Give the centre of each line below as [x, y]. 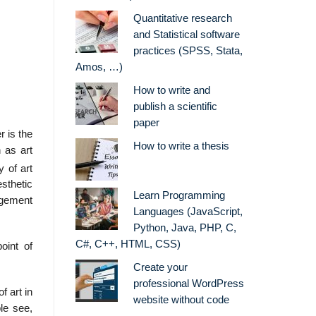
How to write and [171, 91]
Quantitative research [182, 19]
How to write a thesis [181, 146]
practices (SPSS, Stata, [188, 51]
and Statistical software [186, 35]
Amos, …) [99, 67]
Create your [160, 268]
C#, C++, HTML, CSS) [128, 244]
